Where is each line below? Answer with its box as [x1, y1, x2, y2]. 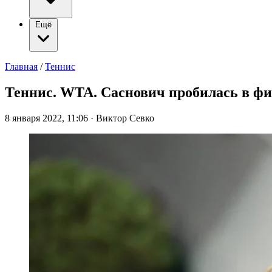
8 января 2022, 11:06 [5, 112, 90, 123]
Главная [5, 61, 38, 72]
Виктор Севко [96, 112, 154, 123]
